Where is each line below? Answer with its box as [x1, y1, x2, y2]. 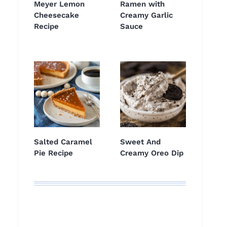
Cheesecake [34, 11, 79, 20]
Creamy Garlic [120, 11, 173, 20]
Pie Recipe [34, 148, 73, 158]
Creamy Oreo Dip [120, 148, 183, 158]
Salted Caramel [34, 137, 92, 147]
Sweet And [120, 137, 161, 147]
